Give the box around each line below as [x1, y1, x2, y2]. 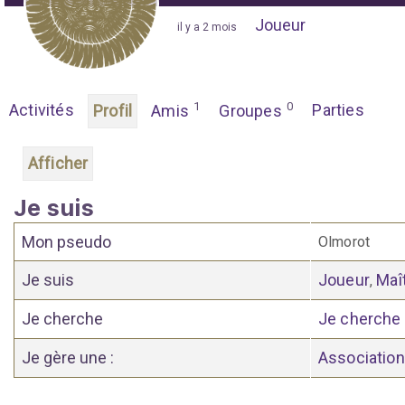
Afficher [28, 153, 89, 173]
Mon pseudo [22, 231, 111, 251]
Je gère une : [22, 347, 114, 367]
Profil [92, 100, 133, 120]
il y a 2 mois [177, 20, 237, 33]
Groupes [219, 100, 287, 120]
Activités [9, 99, 74, 119]
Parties [312, 99, 364, 119]
